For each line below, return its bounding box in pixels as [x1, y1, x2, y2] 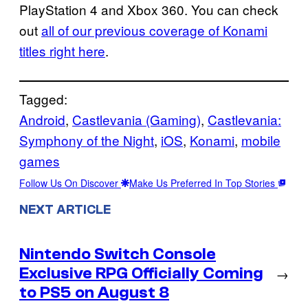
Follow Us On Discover [19, 175, 121, 190]
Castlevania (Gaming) [72, 109, 201, 129]
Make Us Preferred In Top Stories [129, 175, 278, 190]
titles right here [19, 41, 105, 60]
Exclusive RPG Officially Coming [19, 264, 263, 283]
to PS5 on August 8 [19, 283, 169, 302]
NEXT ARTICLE [19, 202, 111, 218]
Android [19, 109, 65, 129]
